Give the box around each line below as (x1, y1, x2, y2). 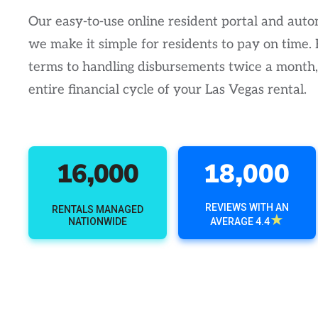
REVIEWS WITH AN (204, 202, 289, 213)
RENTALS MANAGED (51, 204, 143, 215)
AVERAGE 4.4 (209, 216, 270, 227)
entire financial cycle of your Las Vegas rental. (28, 82, 307, 97)
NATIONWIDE (67, 216, 127, 227)
